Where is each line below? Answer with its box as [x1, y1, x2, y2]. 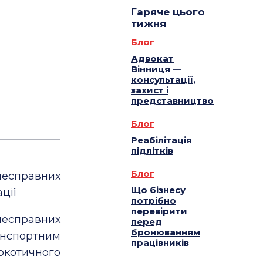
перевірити [131, 205, 187, 217]
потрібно [131, 195, 176, 207]
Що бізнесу [131, 184, 186, 196]
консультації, [131, 74, 195, 86]
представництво [131, 95, 214, 107]
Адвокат [131, 53, 174, 65]
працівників [131, 237, 189, 249]
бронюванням [131, 227, 200, 238]
